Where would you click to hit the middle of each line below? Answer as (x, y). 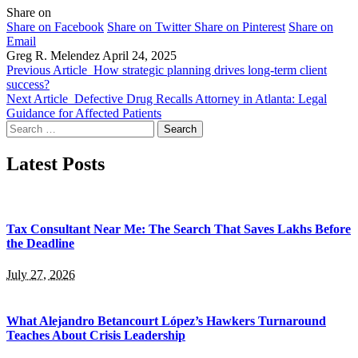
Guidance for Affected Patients (84, 113)
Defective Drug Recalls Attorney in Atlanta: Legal (201, 99)
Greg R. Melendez (53, 56)
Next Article (37, 99)
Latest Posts (56, 163)
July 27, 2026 (41, 275)
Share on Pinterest (240, 27)
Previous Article (47, 70)
